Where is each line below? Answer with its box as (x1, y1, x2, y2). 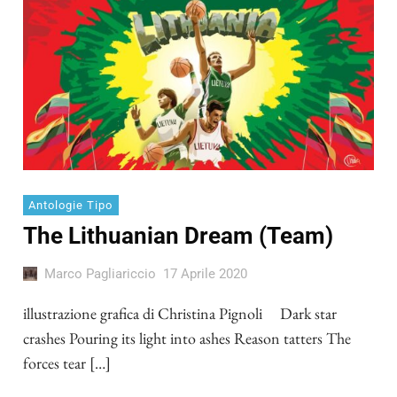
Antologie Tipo (28, 198, 113, 213)
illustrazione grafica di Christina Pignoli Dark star (23, 302, 337, 323)
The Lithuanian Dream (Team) (23, 222, 333, 250)
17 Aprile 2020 (162, 265, 247, 282)
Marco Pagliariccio (43, 265, 156, 282)
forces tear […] (23, 352, 111, 373)
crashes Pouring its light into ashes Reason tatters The (23, 327, 351, 348)
